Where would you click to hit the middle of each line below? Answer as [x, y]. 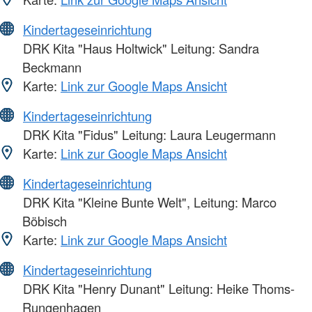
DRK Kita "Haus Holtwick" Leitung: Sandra [139, 48]
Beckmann [52, 67]
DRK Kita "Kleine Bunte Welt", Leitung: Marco [148, 202]
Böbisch [45, 221]
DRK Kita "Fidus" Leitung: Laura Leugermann [148, 135]
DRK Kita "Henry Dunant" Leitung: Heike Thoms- [157, 289]
